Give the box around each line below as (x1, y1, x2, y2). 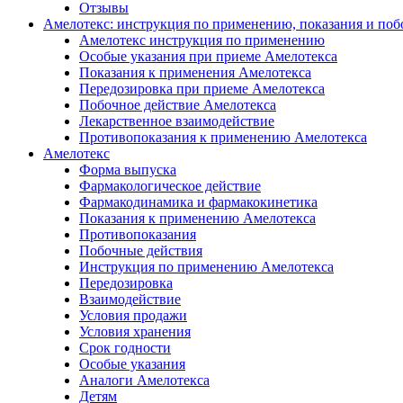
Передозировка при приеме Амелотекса (79, 80, 325, 96)
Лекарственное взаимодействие (79, 112, 274, 129)
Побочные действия (79, 242, 202, 258)
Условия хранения (79, 323, 191, 339)
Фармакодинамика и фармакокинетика (79, 193, 318, 210)
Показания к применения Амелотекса (79, 64, 311, 80)
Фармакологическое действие (79, 177, 261, 193)
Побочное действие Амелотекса (79, 96, 276, 112)
